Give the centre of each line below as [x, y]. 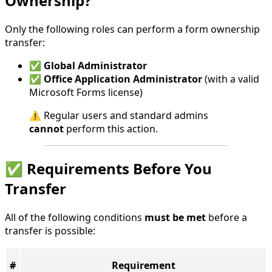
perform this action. [111, 128]
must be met [175, 217]
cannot [46, 128]
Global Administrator [95, 65]
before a [226, 217]
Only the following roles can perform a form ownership [132, 29]
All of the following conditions [75, 217]
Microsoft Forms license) [86, 92]
